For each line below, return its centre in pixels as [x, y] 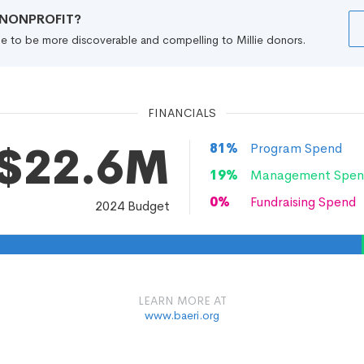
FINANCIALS [182, 113]
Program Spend [296, 148]
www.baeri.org [182, 315]
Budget [147, 206]
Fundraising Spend [303, 202]
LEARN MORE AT [182, 301]
